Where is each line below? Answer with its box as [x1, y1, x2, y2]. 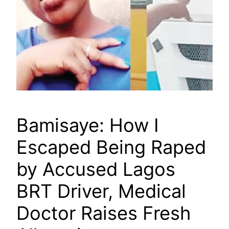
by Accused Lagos [16, 158, 175, 181]
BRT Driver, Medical [16, 180, 186, 203]
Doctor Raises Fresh [16, 202, 191, 225]
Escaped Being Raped [16, 136, 206, 159]
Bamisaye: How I [16, 114, 159, 137]
